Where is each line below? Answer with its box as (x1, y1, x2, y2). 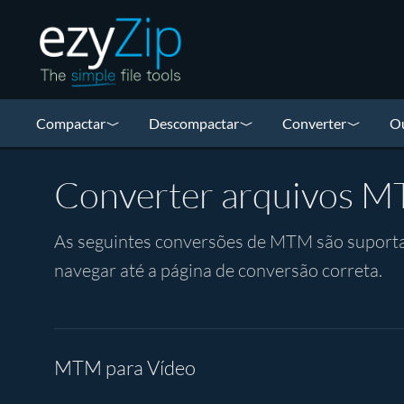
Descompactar (149, 114, 239, 132)
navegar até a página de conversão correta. (54, 259, 382, 281)
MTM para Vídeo (54, 355, 196, 380)
